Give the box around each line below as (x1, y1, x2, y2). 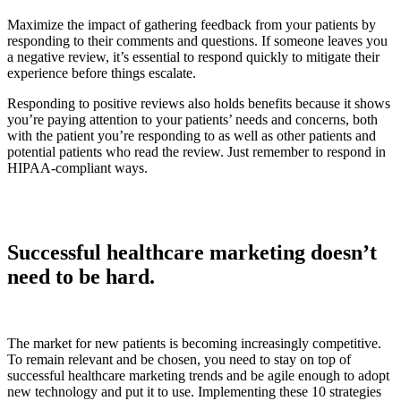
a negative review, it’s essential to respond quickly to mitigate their (7, 49, 380, 65)
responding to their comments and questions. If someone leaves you (7, 33, 388, 49)
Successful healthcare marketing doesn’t (7, 241, 377, 265)
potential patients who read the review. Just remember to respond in (7, 144, 386, 160)
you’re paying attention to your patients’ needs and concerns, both (7, 112, 378, 128)
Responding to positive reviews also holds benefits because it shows (7, 96, 390, 112)
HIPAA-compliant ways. (7, 160, 148, 176)
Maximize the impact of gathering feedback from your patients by (7, 17, 376, 33)
